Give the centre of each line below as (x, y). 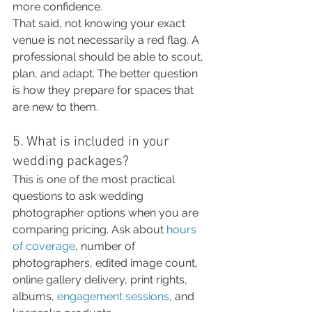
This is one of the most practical (95, 179)
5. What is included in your (93, 142)
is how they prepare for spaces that (104, 90)
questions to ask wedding (79, 196)
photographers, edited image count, (107, 263)
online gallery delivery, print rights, (101, 280)
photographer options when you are (107, 213)
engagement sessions (113, 296)
